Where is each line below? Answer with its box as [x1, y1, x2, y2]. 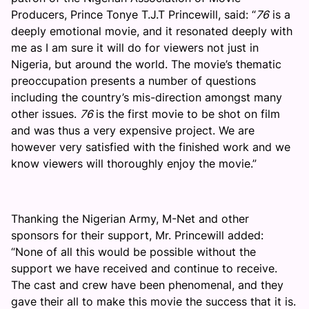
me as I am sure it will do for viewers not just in [11, 41, 259, 54]
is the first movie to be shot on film [96, 107, 280, 121]
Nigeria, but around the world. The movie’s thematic [11, 57, 281, 71]
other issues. [11, 107, 80, 121]
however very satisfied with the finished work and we [11, 140, 290, 154]
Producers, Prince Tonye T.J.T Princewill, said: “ [11, 8, 256, 21]
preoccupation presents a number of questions [11, 74, 256, 88]
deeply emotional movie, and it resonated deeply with [11, 24, 292, 38]
